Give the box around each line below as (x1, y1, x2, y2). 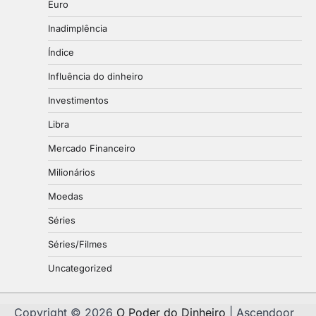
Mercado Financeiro (48, 142, 135, 154)
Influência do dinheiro (48, 70, 143, 82)
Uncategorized (48, 262, 112, 274)
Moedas (48, 190, 83, 202)
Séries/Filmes (48, 238, 107, 250)
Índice (48, 46, 74, 58)
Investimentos (48, 94, 109, 106)
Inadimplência (48, 22, 107, 34)
